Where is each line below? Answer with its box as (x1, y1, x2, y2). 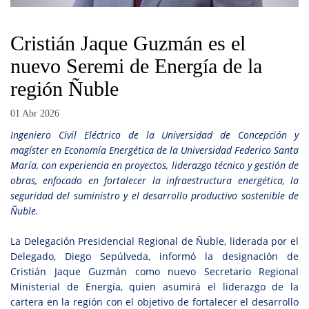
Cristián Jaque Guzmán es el (10, 32, 246, 55)
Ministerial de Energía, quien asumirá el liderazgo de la (10, 280, 299, 294)
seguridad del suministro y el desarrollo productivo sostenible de (10, 189, 299, 203)
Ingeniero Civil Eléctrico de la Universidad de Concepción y (10, 128, 299, 142)
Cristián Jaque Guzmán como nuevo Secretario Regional (10, 265, 299, 279)
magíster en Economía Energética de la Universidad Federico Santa (10, 143, 299, 157)
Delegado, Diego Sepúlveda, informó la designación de (10, 250, 299, 263)
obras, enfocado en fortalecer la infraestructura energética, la (10, 174, 299, 188)
